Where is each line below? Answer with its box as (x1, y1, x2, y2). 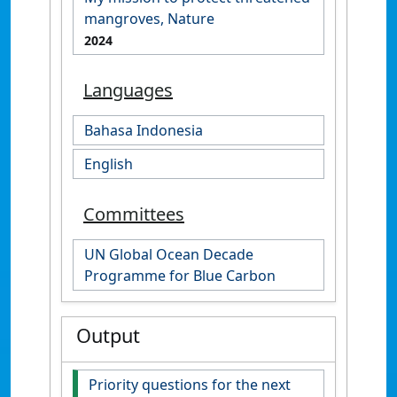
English (84, 153, 133, 174)
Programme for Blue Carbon (84, 265, 276, 285)
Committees (83, 201, 184, 226)
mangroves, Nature (84, 8, 214, 28)
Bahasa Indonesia (84, 120, 203, 140)
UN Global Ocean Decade (84, 244, 253, 264)
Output (76, 322, 140, 348)
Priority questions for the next (89, 374, 291, 394)
